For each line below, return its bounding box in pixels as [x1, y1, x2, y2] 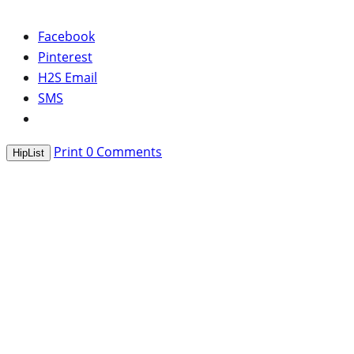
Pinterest [38, 47, 92, 66]
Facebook [38, 27, 95, 45]
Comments [93, 142, 162, 160]
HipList [13, 146, 44, 159]
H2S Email [38, 68, 97, 86]
